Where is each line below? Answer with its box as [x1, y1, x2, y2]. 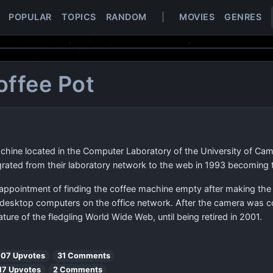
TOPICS [61, 12, 96, 22]
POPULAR [9, 12, 52, 22]
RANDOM [105, 12, 147, 22]
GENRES [224, 12, 261, 22]
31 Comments [57, 251, 110, 260]
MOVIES [179, 12, 214, 22]
